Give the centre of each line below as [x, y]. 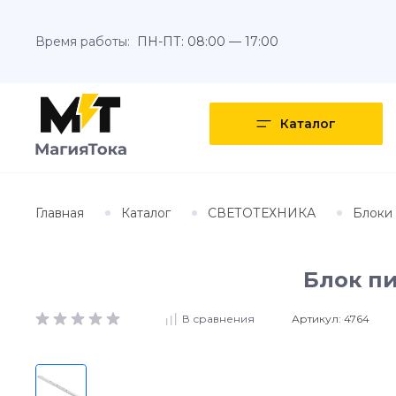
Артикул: [318, 318]
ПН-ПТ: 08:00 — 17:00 [208, 42]
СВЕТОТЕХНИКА [262, 213]
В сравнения [218, 319]
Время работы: [83, 42]
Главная [60, 213]
